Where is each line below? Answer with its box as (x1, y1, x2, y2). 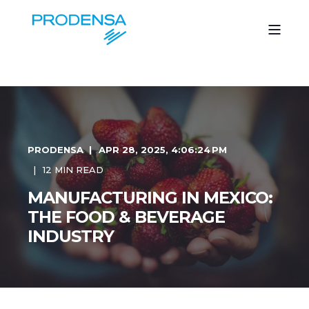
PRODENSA (28, 144, 83, 155)
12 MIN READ (43, 164, 103, 175)
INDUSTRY (28, 226, 114, 246)
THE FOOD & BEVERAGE (28, 207, 225, 227)
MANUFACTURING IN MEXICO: (28, 188, 272, 208)
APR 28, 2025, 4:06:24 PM (99, 144, 227, 155)
